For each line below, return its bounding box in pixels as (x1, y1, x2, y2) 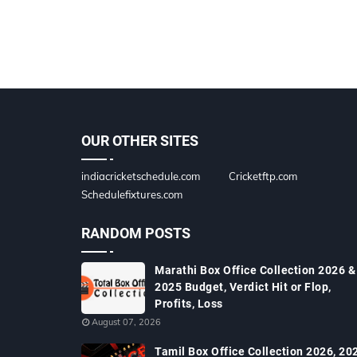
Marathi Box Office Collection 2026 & (155, 264, 355, 277)
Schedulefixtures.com (81, 188, 182, 201)
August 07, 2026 (92, 316, 161, 328)
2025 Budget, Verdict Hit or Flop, (155, 280, 331, 293)
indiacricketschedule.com (81, 170, 200, 182)
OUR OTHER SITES (81, 132, 198, 149)
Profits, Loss (155, 297, 223, 310)
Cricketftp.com (229, 170, 297, 182)
